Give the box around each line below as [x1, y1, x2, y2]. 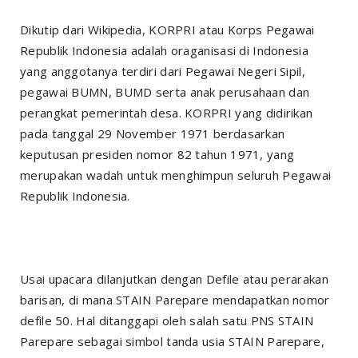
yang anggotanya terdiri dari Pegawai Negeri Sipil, [20, 63, 305, 79]
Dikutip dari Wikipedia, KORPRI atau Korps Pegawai [20, 22, 315, 38]
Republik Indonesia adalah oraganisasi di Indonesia [20, 42, 308, 58]
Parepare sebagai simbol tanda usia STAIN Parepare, [20, 333, 324, 349]
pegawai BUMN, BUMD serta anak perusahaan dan [20, 84, 310, 100]
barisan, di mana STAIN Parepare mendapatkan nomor [20, 292, 330, 308]
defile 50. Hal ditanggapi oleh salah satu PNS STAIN [20, 312, 314, 328]
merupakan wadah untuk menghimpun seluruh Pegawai [20, 167, 332, 183]
